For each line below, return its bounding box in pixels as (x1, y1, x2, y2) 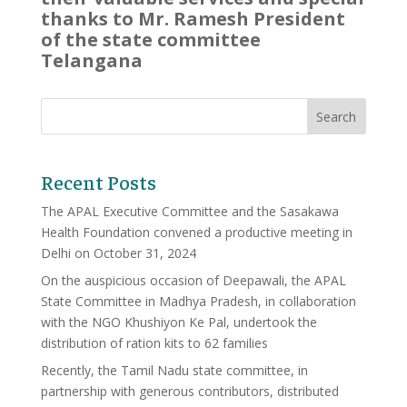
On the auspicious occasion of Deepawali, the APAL (40, 272, 346, 290)
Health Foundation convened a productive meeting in (40, 223, 352, 242)
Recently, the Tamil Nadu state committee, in (40, 362, 308, 380)
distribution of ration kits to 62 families (40, 334, 268, 352)
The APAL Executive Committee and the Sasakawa (40, 203, 339, 221)
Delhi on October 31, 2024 (40, 244, 196, 263)
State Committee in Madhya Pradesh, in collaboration (40, 293, 356, 311)
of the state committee (40, 27, 261, 52)
